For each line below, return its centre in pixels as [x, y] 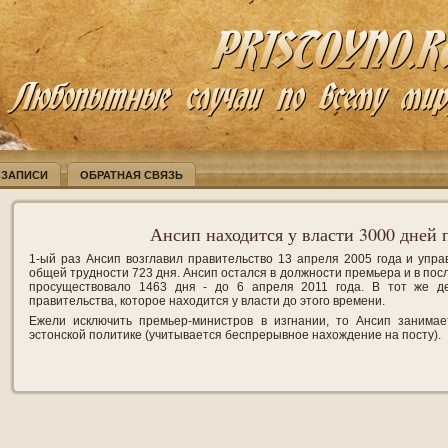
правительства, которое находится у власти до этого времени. [207, 300]
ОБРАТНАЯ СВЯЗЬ [131, 175]
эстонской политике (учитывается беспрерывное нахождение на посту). [235, 334]
